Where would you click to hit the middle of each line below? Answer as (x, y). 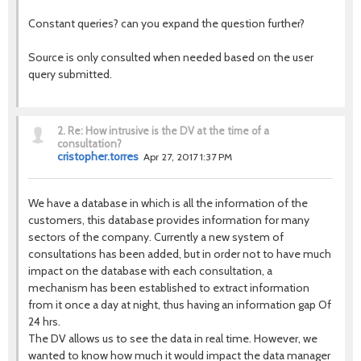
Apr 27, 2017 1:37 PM (188, 157)
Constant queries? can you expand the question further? (166, 23)
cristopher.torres (98, 156)
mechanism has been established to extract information (169, 288)
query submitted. (70, 74)
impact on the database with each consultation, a (150, 271)
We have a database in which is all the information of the (168, 203)
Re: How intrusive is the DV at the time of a (168, 131)
